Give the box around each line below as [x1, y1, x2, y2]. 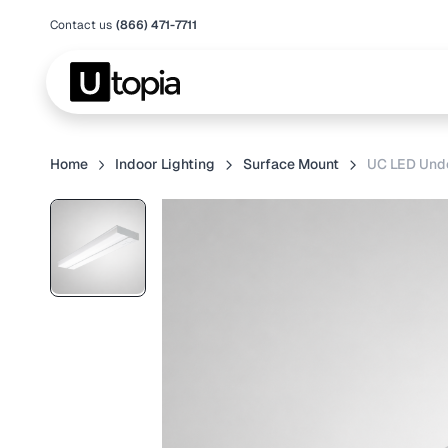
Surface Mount [243, 155, 340, 174]
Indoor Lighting [115, 155, 216, 174]
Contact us [49, 17, 112, 33]
